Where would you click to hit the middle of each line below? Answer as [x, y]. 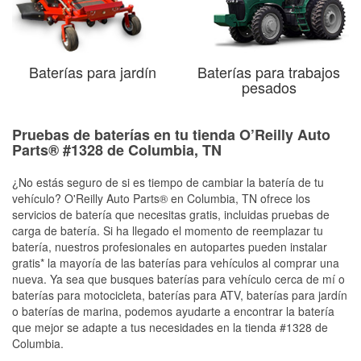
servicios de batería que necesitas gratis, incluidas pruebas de [171, 214]
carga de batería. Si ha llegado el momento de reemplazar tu [168, 230]
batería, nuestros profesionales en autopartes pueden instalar [170, 246]
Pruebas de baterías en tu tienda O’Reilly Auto [171, 134]
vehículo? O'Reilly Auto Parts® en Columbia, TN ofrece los [161, 198]
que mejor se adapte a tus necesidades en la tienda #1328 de [170, 327]
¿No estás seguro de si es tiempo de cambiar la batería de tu [168, 182]
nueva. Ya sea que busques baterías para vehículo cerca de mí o [178, 278]
